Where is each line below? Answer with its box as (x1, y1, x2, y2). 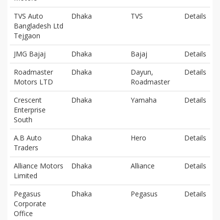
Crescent (14, 95, 42, 105)
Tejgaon (14, 30, 40, 40)
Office (14, 208, 33, 218)
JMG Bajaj (14, 49, 46, 58)
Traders (14, 142, 38, 152)
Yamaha (131, 95, 157, 105)
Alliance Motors (14, 161, 63, 170)
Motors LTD (14, 77, 53, 86)
